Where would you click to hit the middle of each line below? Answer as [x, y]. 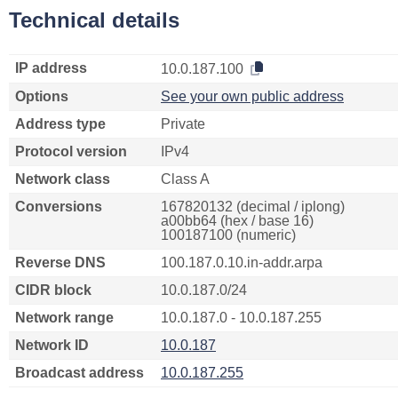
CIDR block [53, 290]
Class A [185, 179]
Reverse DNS [60, 263]
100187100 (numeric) [228, 235]
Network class [63, 179]
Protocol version [71, 151]
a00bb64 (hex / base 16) [237, 221]
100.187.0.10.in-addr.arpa [242, 263]
